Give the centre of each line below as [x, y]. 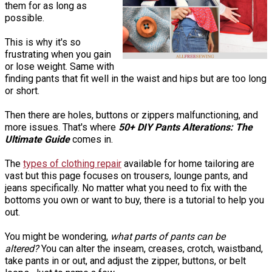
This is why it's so [43, 42]
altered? [22, 248]
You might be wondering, [58, 236]
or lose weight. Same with [59, 66]
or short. [23, 90]
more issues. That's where [62, 127]
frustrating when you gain [58, 54]
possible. [25, 18]
